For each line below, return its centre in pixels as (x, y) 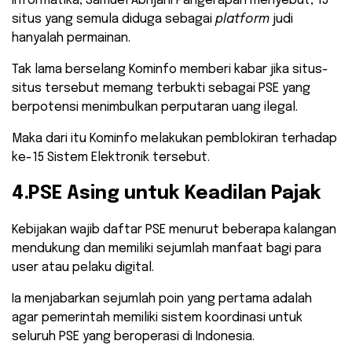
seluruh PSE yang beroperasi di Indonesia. (133, 337)
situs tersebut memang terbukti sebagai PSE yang (161, 89)
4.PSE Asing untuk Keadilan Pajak (167, 194)
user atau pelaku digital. (83, 268)
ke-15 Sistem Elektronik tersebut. (111, 158)
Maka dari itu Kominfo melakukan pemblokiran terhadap (174, 139)
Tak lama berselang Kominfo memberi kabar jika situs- (170, 70)
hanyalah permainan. (71, 38)
